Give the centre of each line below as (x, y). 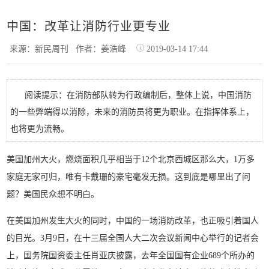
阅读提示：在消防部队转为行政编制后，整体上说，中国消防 (138, 95)
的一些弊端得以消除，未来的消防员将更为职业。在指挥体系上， (132, 112)
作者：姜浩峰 (104, 49)
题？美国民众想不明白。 (53, 194)
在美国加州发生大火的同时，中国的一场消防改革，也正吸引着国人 (133, 221)
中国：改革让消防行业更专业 (89, 26)
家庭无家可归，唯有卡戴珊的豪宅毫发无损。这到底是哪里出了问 (129, 177)
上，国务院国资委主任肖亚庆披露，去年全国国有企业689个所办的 (131, 255)
